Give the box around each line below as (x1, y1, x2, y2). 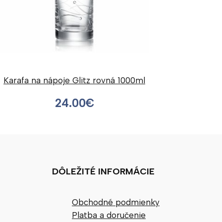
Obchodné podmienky (72, 197, 160, 207)
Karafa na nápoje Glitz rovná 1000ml (3, 75, 145, 86)
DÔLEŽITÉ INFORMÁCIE (52, 166, 155, 177)
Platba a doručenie (72, 210, 146, 220)
